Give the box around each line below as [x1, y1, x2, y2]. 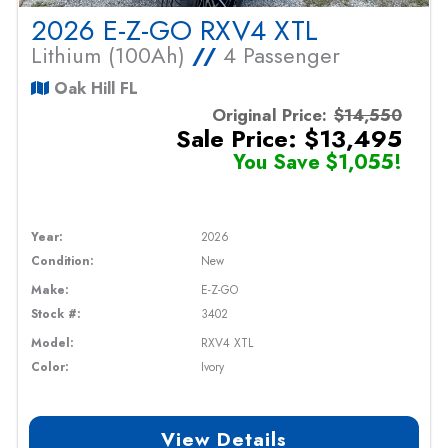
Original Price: [211, 103, 327, 128]
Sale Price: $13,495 [175, 121, 402, 157]
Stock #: [31, 305, 82, 324]
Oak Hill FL [49, 77, 139, 101]
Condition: [31, 252, 95, 271]
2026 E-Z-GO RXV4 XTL [31, 10, 319, 52]
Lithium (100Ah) [31, 39, 193, 72]
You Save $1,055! [232, 148, 402, 178]
